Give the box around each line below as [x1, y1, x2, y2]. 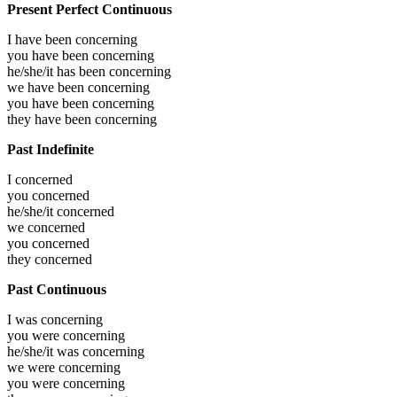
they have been [7, 112, 95, 128]
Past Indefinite [7, 142, 94, 158]
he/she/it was [7, 344, 82, 360]
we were [7, 360, 58, 376]
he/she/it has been [7, 64, 109, 80]
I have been [7, 32, 75, 48]
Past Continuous [7, 282, 106, 298]
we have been [7, 80, 88, 96]
